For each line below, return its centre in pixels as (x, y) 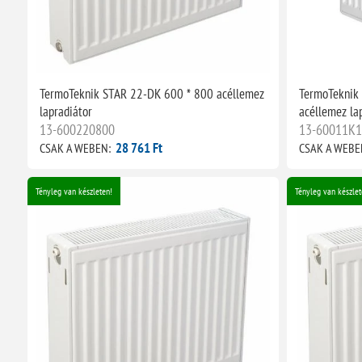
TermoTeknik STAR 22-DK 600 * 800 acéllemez (152, 93)
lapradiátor (65, 111)
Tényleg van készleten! (74, 191)
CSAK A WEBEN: (75, 147)
